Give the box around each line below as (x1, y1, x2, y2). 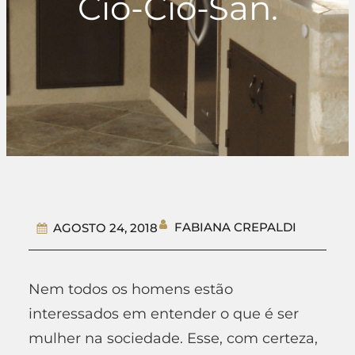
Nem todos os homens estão (29, 280, 233, 298)
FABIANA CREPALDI (174, 219, 296, 235)
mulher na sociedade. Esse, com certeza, (29, 329, 318, 347)
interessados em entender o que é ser (29, 304, 299, 323)
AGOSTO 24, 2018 (53, 219, 158, 235)
